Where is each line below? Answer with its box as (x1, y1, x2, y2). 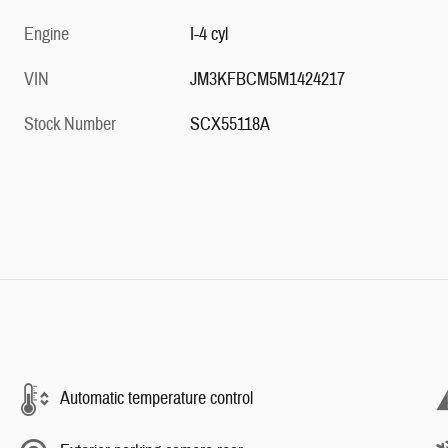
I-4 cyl (190, 22, 229, 46)
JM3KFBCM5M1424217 (190, 67, 346, 91)
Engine (24, 22, 69, 46)
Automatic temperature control (60, 387, 253, 410)
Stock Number (24, 112, 116, 136)
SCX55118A (190, 112, 271, 136)
